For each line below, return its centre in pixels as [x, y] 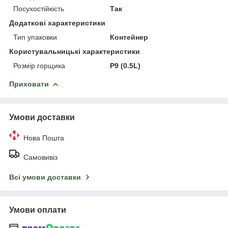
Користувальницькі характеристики [75, 52]
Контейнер [129, 37]
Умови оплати [38, 210]
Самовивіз [40, 158]
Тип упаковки [35, 37]
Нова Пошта [44, 138]
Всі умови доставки [45, 177]
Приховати [29, 84]
